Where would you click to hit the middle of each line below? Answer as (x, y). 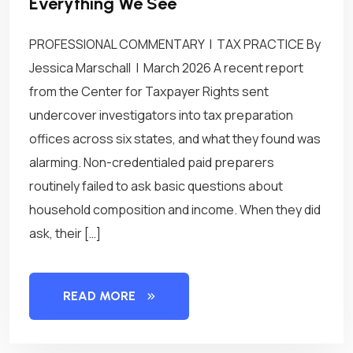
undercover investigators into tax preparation (161, 115)
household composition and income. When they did (175, 210)
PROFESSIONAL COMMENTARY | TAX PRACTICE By (175, 44)
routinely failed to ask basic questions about (156, 186)
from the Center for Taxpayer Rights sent (149, 91)
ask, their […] (65, 233)
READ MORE (99, 296)
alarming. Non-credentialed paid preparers (152, 162)
